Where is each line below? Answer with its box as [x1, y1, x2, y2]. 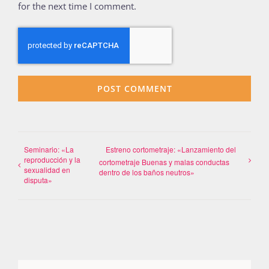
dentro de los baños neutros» [99, 166, 195, 177]
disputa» [24, 175, 52, 186]
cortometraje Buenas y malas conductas [99, 156, 230, 167]
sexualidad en [24, 165, 70, 175]
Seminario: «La [24, 144, 74, 155]
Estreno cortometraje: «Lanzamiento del [106, 144, 237, 155]
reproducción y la [24, 154, 80, 165]
